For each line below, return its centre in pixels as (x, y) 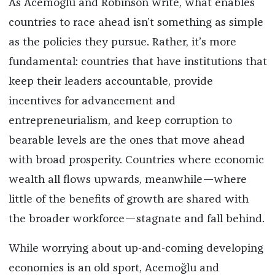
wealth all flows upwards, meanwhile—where (127, 180)
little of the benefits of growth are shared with (128, 200)
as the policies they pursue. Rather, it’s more (122, 43)
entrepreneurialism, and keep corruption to (120, 121)
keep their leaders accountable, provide (110, 82)
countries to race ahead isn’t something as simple (136, 23)
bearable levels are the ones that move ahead (126, 141)
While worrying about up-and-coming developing (136, 249)
